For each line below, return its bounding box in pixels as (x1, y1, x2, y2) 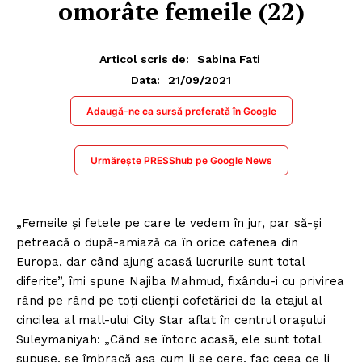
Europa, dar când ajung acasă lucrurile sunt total (16, 254, 305, 269)
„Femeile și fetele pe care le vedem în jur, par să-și (16, 215, 322, 230)
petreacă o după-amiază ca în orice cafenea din (16, 234, 298, 250)
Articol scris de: (99, 52, 189, 65)
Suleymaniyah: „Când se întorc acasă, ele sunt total (16, 331, 321, 347)
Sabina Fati (197, 52, 260, 65)
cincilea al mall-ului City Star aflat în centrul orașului (16, 312, 326, 327)
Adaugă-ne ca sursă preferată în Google (86, 104, 276, 117)
